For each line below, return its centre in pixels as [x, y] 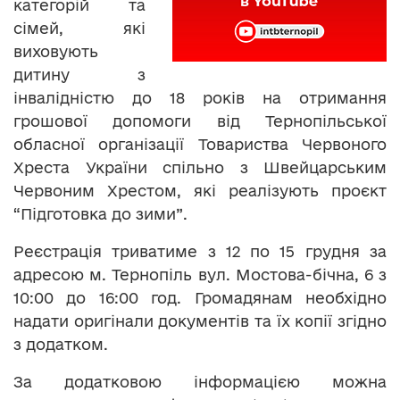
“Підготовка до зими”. [100, 213]
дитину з [79, 74]
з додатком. [61, 344]
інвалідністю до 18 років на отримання [200, 97]
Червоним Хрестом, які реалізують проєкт [200, 190]
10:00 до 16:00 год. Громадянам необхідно [200, 297]
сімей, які [79, 28]
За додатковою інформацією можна [200, 381]
